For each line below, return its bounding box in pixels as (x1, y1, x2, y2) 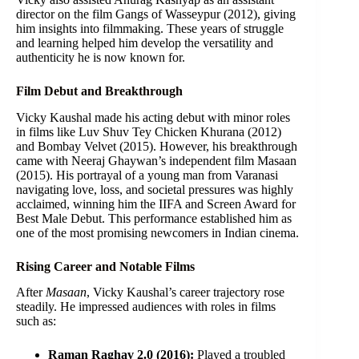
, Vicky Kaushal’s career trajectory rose (87, 285, 284, 300)
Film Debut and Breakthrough (16, 83, 183, 98)
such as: (16, 314, 56, 329)
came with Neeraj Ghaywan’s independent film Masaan (16, 153, 296, 167)
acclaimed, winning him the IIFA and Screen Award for (16, 196, 296, 211)
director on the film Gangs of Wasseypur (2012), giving (16, 6, 296, 21)
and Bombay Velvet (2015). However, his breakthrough (16, 139, 297, 153)
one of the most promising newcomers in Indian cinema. (16, 225, 299, 240)
